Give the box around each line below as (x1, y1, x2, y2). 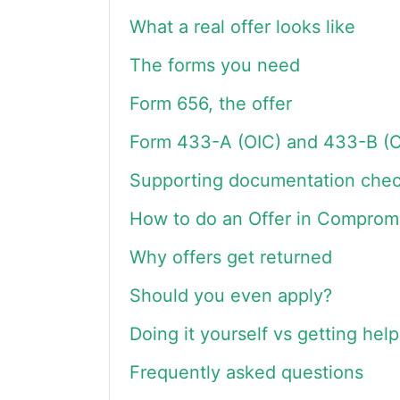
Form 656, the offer (129, 93, 292, 114)
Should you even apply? (129, 285, 332, 306)
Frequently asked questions (129, 362, 363, 383)
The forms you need (129, 54, 300, 76)
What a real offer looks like (129, 16, 355, 37)
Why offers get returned (129, 246, 332, 268)
